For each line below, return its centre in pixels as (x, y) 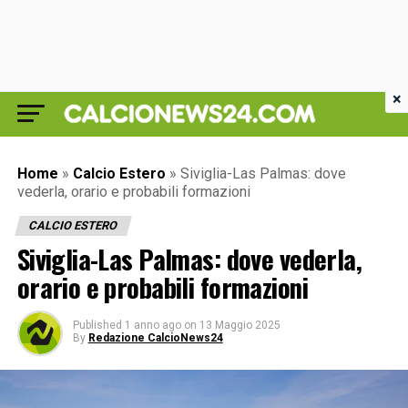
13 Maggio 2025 (240, 325)
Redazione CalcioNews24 (155, 338)
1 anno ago (153, 325)
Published (97, 325)
